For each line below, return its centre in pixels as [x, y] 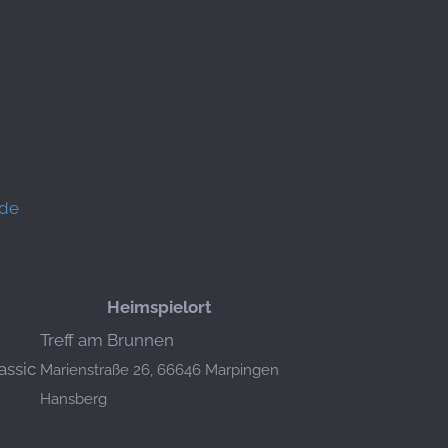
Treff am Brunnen [107, 340]
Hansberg [73, 399]
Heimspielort [159, 307]
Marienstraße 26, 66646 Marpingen [159, 370]
